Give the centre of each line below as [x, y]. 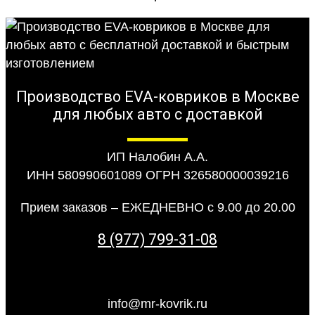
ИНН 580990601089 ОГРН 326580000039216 [157, 175]
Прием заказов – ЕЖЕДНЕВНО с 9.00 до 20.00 [157, 208]
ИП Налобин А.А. [157, 157]
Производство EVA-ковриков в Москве [157, 96]
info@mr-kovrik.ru [157, 304]
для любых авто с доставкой [157, 114]
